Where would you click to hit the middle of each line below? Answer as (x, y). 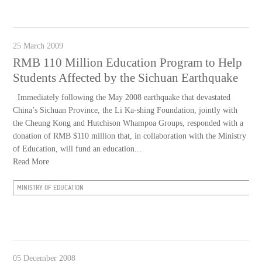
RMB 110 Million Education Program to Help (128, 63)
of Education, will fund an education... (77, 149)
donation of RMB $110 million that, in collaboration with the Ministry (130, 136)
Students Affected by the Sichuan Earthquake (126, 78)
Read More (31, 162)
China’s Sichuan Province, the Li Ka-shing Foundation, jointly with (125, 110)
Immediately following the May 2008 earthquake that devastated (122, 97)
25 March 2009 (38, 46)
